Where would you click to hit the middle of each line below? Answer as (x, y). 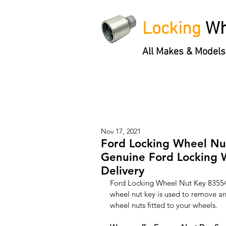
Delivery (123, 171)
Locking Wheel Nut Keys (154, 91)
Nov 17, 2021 (121, 131)
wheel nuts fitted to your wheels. (165, 205)
